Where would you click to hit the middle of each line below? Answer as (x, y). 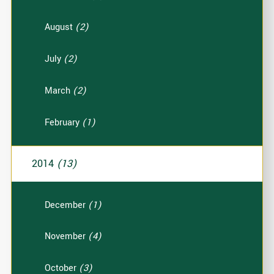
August (60, 28)
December (67, 205)
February (64, 122)
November (67, 237)
